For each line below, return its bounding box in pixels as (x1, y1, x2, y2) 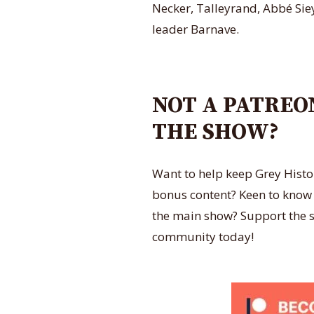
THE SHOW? (152, 118, 284, 146)
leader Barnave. (152, 21, 239, 37)
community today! (152, 228, 254, 245)
